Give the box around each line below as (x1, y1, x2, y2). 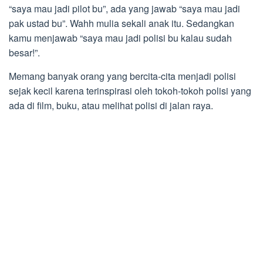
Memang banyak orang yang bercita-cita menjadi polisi (9, 69, 236, 83)
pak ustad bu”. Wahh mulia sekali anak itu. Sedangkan (9, 16, 234, 31)
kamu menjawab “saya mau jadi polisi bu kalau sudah (9, 31, 232, 45)
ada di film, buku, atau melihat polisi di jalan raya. (9, 99, 213, 113)
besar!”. (9, 46, 40, 60)
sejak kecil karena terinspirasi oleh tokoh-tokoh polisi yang (9, 84, 251, 98)
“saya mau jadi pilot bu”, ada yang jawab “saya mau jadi (9, 2, 240, 16)
